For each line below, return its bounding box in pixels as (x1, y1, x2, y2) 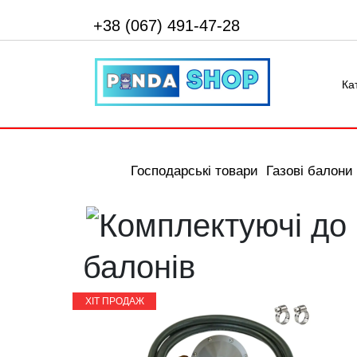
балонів (83, 249, 195, 284)
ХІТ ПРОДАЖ (84, 296, 144, 307)
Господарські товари (131, 163, 259, 178)
